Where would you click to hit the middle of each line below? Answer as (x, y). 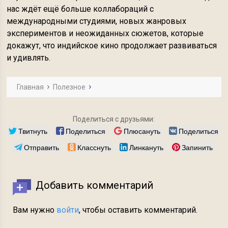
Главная (31, 87)
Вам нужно (35, 210)
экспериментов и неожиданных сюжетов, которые (105, 33)
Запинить (197, 147)
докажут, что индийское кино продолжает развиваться (112, 46)
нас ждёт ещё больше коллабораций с (80, 9)
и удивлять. (29, 58)
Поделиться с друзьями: (114, 119)
